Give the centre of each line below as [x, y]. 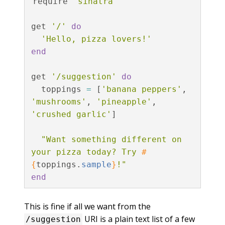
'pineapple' [124, 102]
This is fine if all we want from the [87, 206]
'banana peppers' [141, 89]
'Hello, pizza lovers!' [96, 39]
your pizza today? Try [86, 152]
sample [96, 164]
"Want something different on [111, 139]
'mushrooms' [59, 102]
